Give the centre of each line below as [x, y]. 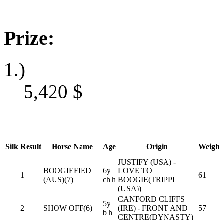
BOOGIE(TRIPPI [146, 179]
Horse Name [72, 147]
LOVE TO [135, 171]
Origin [157, 147]
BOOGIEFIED [67, 171]
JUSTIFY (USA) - [147, 162]
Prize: [29, 38]
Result [31, 147]
